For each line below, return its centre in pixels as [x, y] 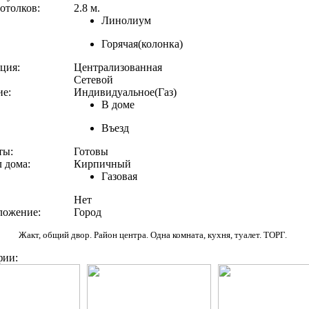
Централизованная [118, 67]
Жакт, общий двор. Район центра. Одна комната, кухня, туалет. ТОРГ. [152, 235]
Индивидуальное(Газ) [125, 92]
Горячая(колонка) [142, 44]
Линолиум [126, 20]
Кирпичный [102, 164]
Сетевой [93, 80]
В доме [118, 104]
